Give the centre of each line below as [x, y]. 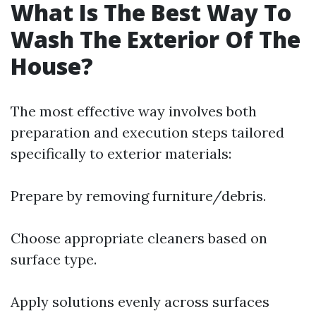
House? [52, 66]
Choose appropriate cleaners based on [139, 238]
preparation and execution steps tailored [147, 132]
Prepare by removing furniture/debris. [138, 196]
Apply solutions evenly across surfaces [140, 302]
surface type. [54, 259]
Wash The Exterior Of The [156, 39]
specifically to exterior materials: [121, 153]
